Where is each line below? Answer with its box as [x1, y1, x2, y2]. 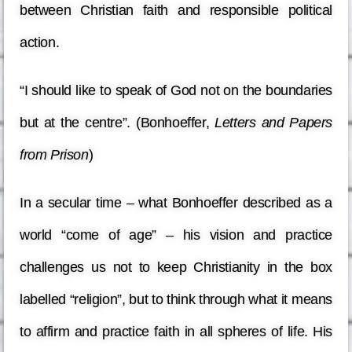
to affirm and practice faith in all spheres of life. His [20, 324, 332, 340]
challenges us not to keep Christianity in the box [20, 259, 332, 276]
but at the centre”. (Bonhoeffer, [20, 115, 215, 131]
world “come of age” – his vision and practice [20, 227, 332, 244]
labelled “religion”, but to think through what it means [20, 291, 332, 308]
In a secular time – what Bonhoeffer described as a [20, 195, 332, 211]
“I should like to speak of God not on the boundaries [20, 82, 332, 99]
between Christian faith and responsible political [20, 2, 332, 19]
